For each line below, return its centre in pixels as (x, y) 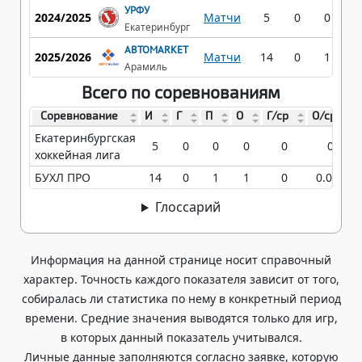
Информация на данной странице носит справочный (181, 260)
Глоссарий (187, 207)
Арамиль (146, 66)
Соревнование (79, 116)
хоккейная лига (78, 155)
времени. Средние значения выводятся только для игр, (181, 318)
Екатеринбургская (85, 138)
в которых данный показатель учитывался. (181, 338)
